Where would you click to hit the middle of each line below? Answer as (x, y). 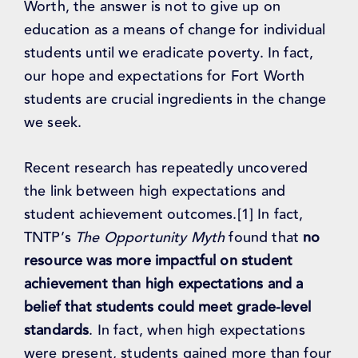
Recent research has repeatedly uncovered (166, 168)
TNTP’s (50, 238)
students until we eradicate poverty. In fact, (169, 53)
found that (264, 238)
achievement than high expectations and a (164, 284)
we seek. (53, 123)
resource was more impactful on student (159, 261)
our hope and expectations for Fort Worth (165, 76)
